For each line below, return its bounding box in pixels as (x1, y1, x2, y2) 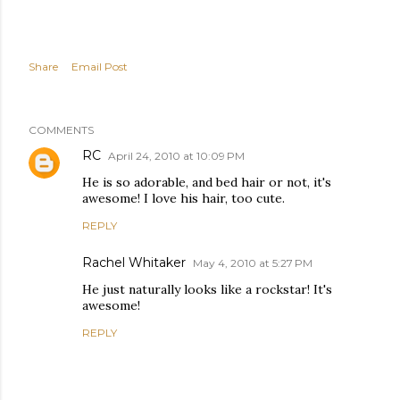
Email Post (71, 60, 128, 73)
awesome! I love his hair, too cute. (82, 190, 285, 206)
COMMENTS (29, 123, 94, 137)
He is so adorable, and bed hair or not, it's (82, 174, 331, 190)
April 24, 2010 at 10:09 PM (108, 149, 245, 162)
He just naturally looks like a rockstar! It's (82, 281, 332, 297)
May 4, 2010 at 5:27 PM (193, 256, 312, 270)
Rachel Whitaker (82, 254, 186, 271)
